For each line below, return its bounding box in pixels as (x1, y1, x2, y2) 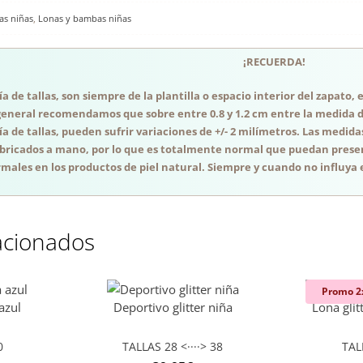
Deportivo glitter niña (113, 299, 233, 316)
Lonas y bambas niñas (37, 12, 131, 25)
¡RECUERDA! (243, 54, 306, 70)
